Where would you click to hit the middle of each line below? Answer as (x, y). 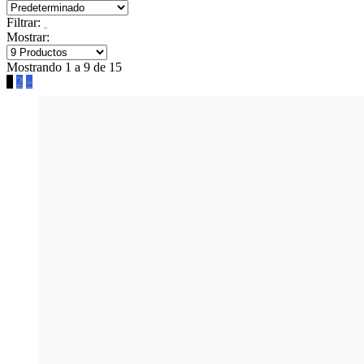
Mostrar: (28, 37)
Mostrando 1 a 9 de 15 (64, 67)
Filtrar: (24, 22)
